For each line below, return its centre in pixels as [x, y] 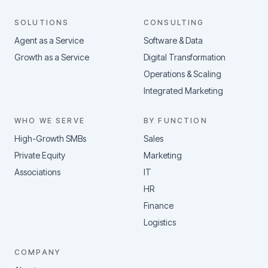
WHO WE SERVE [50, 121]
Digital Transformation [185, 57]
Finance [159, 205]
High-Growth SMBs [50, 138]
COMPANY [38, 252]
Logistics [160, 222]
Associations [37, 172]
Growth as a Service [52, 57]
